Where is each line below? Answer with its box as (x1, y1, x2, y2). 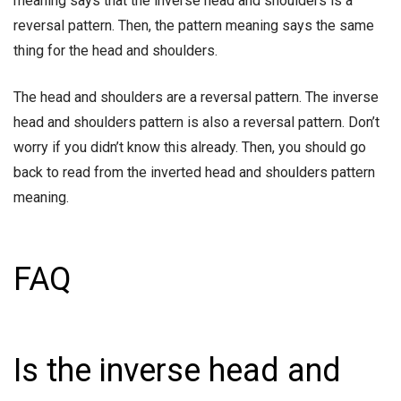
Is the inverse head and (13, 352, 341, 390)
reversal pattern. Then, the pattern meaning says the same (13, 17, 374, 35)
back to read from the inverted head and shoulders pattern (13, 164, 375, 182)
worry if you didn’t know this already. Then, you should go (13, 139, 366, 157)
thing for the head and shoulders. (13, 42, 221, 60)
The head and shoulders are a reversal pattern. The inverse (13, 89, 379, 107)
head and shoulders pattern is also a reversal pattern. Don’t (13, 114, 380, 132)
